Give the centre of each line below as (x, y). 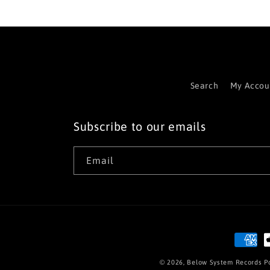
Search (204, 86)
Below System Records (224, 262)
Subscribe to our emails (140, 127)
